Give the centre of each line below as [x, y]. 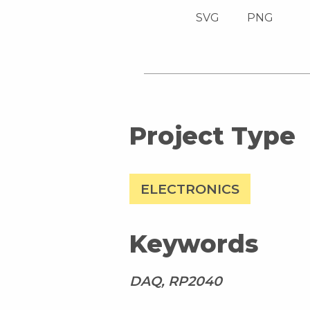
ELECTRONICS [190, 189]
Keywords [194, 244]
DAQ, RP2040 [176, 281]
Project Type [212, 136]
